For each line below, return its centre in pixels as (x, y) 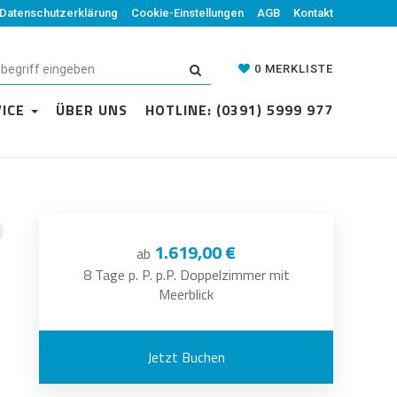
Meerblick (186, 294)
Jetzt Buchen (186, 357)
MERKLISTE (299, 69)
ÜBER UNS (92, 109)
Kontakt (313, 13)
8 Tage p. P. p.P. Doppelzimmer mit (186, 275)
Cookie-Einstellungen (187, 13)
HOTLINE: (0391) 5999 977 (239, 109)
